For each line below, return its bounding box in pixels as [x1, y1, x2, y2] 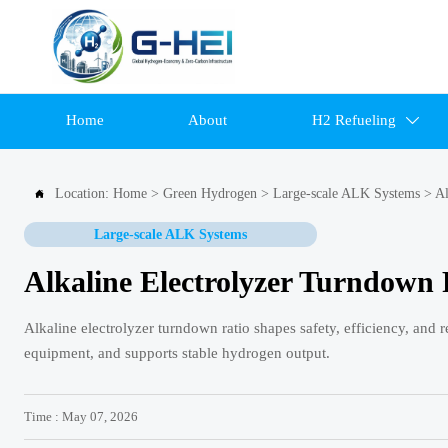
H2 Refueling [311, 112, 396, 129]
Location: [55, 186, 113, 202]
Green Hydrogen [163, 186, 257, 202]
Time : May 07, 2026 [24, 409, 138, 425]
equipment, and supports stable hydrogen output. [24, 345, 330, 362]
